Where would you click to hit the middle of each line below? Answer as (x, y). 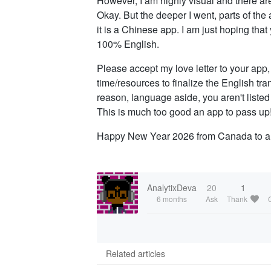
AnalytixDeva (172, 188)
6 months (172, 199)
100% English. (128, 44)
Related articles (135, 253)
